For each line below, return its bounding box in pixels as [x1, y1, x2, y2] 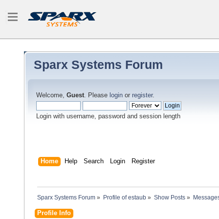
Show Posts [153, 194, 185, 201]
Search [84, 157, 104, 165]
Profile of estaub [103, 194, 146, 201]
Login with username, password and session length [36, 113, 180, 120]
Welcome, [36, 92, 66, 99]
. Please [84, 92, 109, 99]
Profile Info [37, 209, 71, 217]
